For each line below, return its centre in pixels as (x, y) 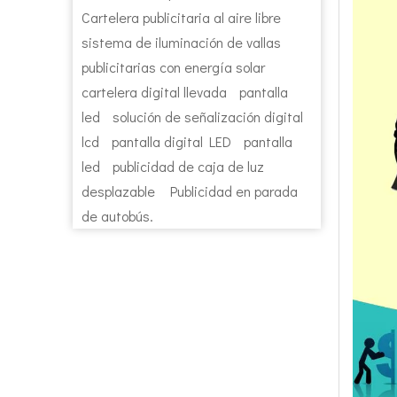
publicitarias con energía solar (173, 67)
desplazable (118, 191)
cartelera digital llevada (154, 92)
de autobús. (117, 216)
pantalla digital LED (171, 141)
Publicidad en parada (234, 191)
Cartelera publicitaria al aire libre (181, 17)
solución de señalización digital (208, 117)
